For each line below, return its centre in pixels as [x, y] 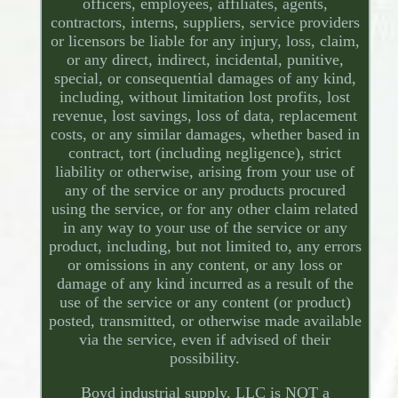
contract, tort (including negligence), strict [205, 153]
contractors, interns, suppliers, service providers [205, 23]
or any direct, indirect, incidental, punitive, [205, 60]
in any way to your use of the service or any [205, 228]
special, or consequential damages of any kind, [205, 79]
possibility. [205, 358]
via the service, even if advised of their [205, 340]
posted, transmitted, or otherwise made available [205, 321]
